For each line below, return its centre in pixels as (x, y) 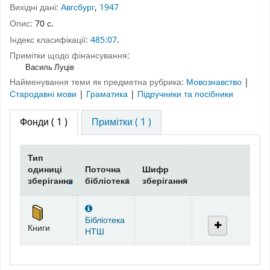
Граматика (108, 95)
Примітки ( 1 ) (122, 122)
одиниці (45, 169)
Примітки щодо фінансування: (70, 56)
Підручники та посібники (185, 95)
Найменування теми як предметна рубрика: (98, 83)
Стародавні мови (44, 95)
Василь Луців (49, 67)
